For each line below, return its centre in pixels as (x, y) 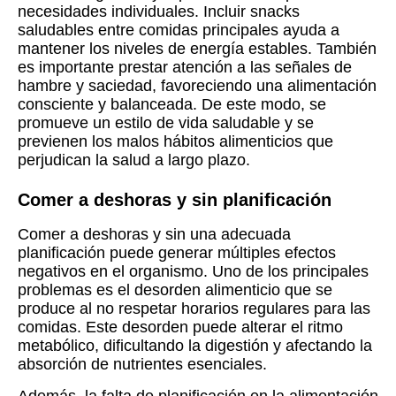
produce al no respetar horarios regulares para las (194, 309)
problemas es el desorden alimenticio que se (175, 290)
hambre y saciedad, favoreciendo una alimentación (197, 86)
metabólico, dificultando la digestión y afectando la (195, 346)
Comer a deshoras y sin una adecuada (154, 235)
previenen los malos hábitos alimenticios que (175, 142)
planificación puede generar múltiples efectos (177, 253)
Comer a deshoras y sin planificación (175, 200)
